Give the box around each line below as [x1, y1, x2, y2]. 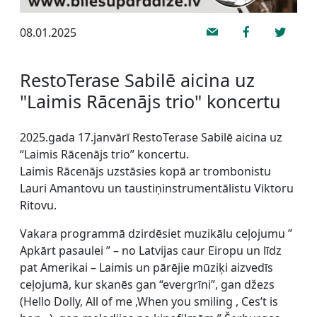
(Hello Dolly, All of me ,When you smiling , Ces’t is [20, 293, 278, 309]
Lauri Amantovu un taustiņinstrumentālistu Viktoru [20, 180, 294, 196]
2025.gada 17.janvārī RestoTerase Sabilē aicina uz [20, 129, 282, 145]
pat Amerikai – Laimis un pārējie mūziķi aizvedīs [20, 259, 273, 275]
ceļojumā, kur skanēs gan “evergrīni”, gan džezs [20, 276, 275, 292]
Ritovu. [20, 197, 57, 213]
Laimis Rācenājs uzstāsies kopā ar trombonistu [20, 163, 271, 179]
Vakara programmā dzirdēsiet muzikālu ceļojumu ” [20, 225, 292, 241]
